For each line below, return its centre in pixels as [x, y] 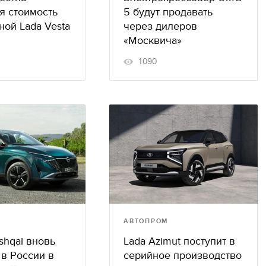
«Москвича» [153, 40]
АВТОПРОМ [146, 221]
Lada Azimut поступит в [179, 241]
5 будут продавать [168, 12]
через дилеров [160, 26]
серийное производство [183, 255]
